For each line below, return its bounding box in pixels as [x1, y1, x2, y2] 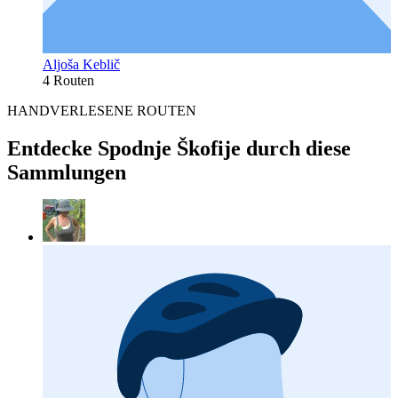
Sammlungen [7, 160, 126, 184]
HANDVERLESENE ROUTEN [7, 102, 196, 118]
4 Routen [43, 72, 94, 88]
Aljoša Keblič [43, 56, 120, 72]
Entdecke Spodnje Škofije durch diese [7, 136, 351, 160]
